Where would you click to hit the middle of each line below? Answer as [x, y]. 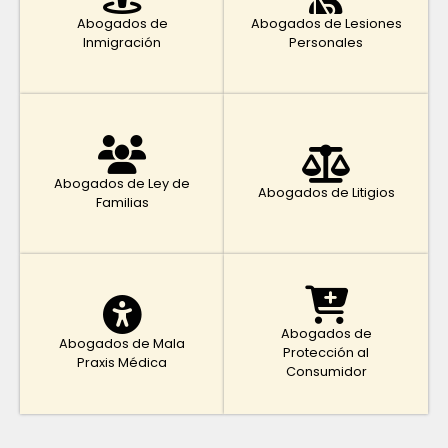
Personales [326, 42]
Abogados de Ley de [122, 183]
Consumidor [326, 372]
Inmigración [122, 42]
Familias [122, 202]
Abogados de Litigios [326, 193]
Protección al [326, 353]
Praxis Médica [122, 362]
